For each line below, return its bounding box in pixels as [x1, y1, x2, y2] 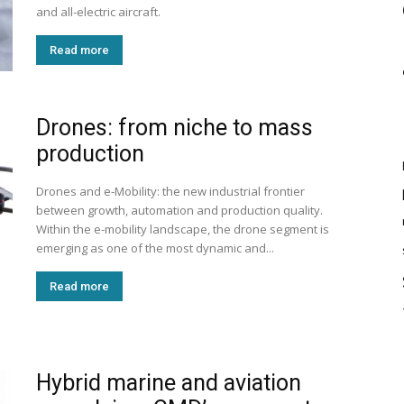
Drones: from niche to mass [36, 115, 313, 141]
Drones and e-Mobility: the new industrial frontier [36, 183, 305, 199]
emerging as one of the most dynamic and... [36, 240, 274, 256]
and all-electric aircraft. [36, 4, 161, 20]
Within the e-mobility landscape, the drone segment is [36, 221, 329, 237]
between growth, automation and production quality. [36, 202, 323, 218]
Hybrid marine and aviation [36, 370, 301, 396]
